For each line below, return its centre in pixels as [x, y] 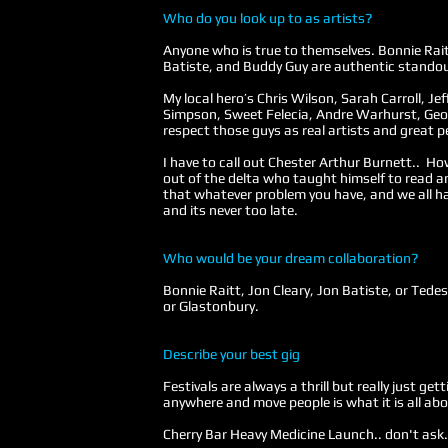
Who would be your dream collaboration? [290, 258]
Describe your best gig [231, 354]
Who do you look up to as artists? [267, 18]
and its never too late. [230, 210]
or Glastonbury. [211, 306]
